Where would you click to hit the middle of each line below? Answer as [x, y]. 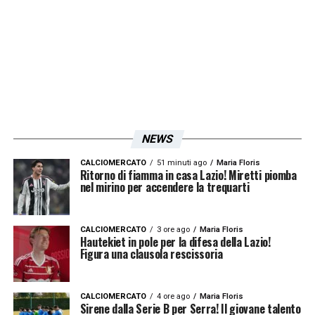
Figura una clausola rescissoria [151, 253]
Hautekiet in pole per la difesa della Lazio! [175, 242]
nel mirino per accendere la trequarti [165, 187]
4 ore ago [173, 296]
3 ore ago [173, 229]
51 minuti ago [181, 162]
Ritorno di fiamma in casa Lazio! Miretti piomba [188, 175]
